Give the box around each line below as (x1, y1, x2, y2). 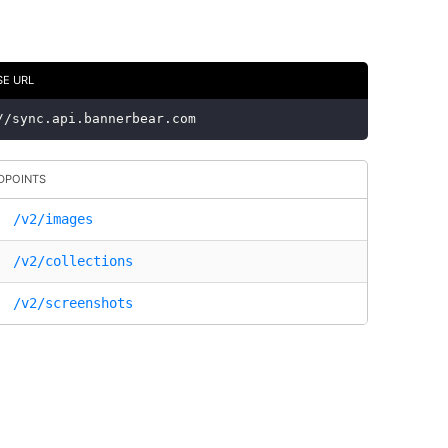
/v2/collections (13, 253, 133, 270)
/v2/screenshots (13, 295, 133, 312)
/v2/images (13, 211, 93, 228)
